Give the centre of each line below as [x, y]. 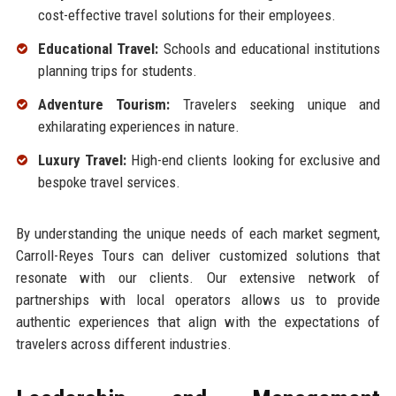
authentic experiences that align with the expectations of [198, 321]
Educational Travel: [98, 49]
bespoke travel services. [109, 182]
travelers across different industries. [123, 343]
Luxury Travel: [82, 160]
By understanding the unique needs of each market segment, [198, 233]
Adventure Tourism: [104, 104]
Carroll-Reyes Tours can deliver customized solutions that [198, 255]
